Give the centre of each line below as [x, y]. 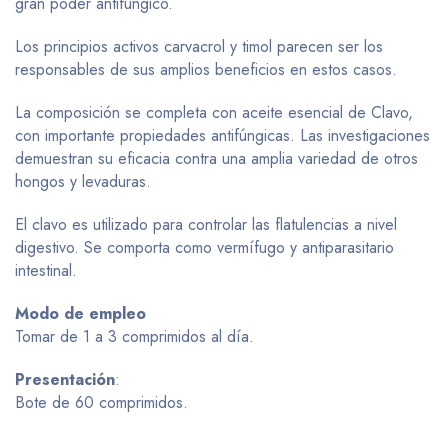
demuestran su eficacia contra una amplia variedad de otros [216, 158]
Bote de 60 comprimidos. [101, 402]
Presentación [65, 379]
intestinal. [46, 270]
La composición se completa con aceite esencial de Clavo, [214, 112]
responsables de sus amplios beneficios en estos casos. [206, 69]
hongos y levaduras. [83, 181]
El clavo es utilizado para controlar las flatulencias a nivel [206, 224]
